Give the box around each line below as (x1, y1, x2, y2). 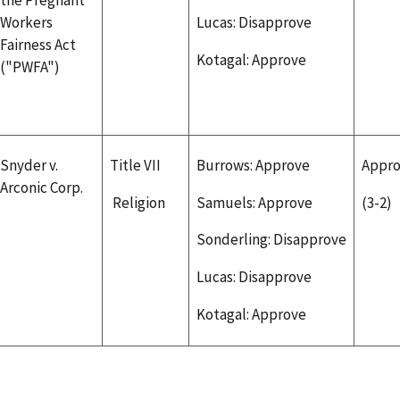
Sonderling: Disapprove (196, 229, 346, 250)
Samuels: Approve (196, 192, 315, 212)
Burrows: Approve (196, 154, 312, 175)
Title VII (110, 154, 161, 175)
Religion (110, 192, 168, 212)
